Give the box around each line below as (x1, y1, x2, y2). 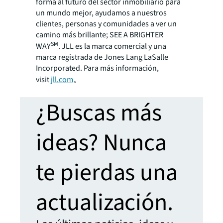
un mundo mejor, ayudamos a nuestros (36, 7, 167, 18)
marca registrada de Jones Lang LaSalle (36, 52, 168, 63)
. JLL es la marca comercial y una (58, 41, 166, 52)
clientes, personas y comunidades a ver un (36, 18, 177, 29)
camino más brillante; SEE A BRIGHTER (36, 29, 163, 40)
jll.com (51, 74, 73, 86)
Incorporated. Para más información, (36, 63, 159, 74)
